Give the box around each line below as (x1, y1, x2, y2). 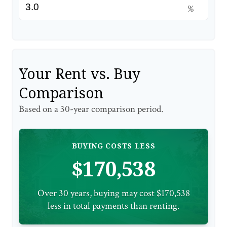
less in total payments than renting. (48, 200, 179, 213)
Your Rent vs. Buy (19, 64, 140, 84)
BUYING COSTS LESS (71, 141, 156, 151)
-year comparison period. (70, 103, 163, 116)
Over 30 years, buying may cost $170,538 (37, 187, 190, 200)
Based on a (19, 103, 60, 116)
